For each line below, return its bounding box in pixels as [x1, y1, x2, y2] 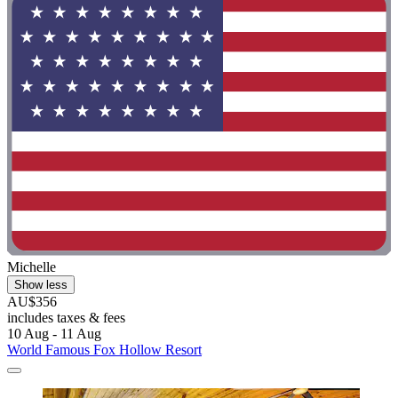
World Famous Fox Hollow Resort [7, 342, 202, 358]
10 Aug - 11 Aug [7, 326, 101, 342]
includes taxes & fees [7, 310, 125, 326]
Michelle [7, 259, 56, 275]
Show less [14, 278, 68, 292]
